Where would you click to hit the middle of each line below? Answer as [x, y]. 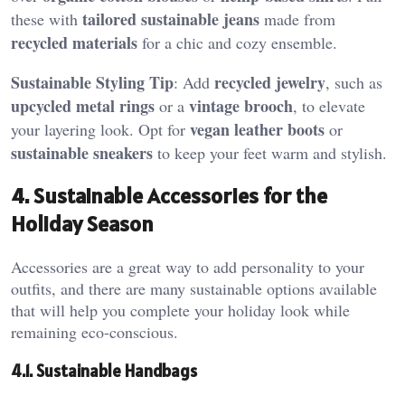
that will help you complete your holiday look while [180, 311]
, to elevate [329, 105]
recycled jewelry [270, 82]
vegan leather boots [257, 129]
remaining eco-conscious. [94, 332]
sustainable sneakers [82, 152]
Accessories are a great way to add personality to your [188, 267]
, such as [354, 82]
